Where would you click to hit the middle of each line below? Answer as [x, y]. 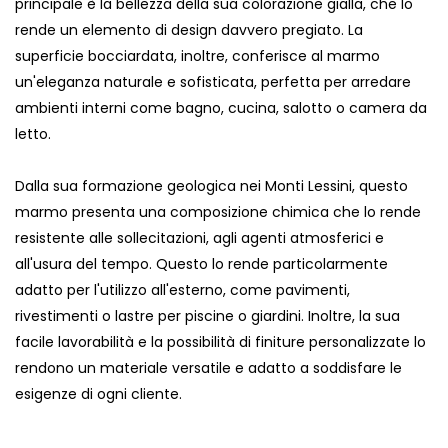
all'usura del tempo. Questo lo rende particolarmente [201, 264]
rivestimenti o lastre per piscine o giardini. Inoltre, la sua [207, 316]
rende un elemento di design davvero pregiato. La [189, 30]
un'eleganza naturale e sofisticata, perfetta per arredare [213, 82]
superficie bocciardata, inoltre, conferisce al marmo [197, 56]
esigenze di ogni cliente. [98, 394]
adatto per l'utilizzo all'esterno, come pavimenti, [182, 290]
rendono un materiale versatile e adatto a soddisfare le [208, 368]
